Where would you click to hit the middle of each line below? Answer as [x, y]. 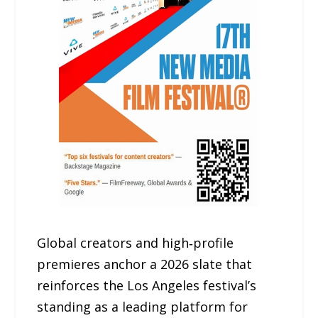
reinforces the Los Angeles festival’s [147, 285]
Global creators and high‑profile [136, 243]
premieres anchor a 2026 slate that [145, 264]
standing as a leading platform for [143, 307]
